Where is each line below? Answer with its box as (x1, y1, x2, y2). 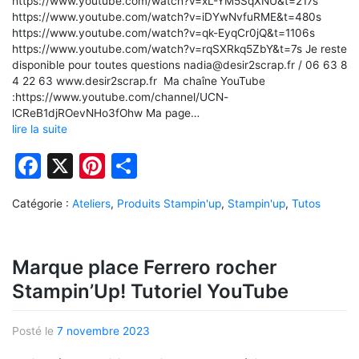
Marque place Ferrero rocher (12, 256, 277, 280)
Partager (137, 150, 243, 182)
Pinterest (105, 150, 215, 182)
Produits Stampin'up (117, 197, 221, 211)
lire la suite (12, 122, 67, 135)
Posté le (12, 324, 57, 337)
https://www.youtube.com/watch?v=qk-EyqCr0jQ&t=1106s (12, 26, 315, 39)
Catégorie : (12, 197, 72, 211)
